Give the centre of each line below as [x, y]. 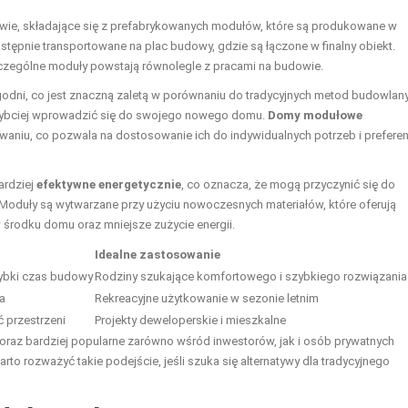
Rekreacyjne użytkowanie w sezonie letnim [207, 298]
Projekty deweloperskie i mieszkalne [190, 320]
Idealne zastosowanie [158, 254]
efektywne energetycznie [109, 184]
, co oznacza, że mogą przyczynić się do [288, 184]
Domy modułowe [315, 115]
